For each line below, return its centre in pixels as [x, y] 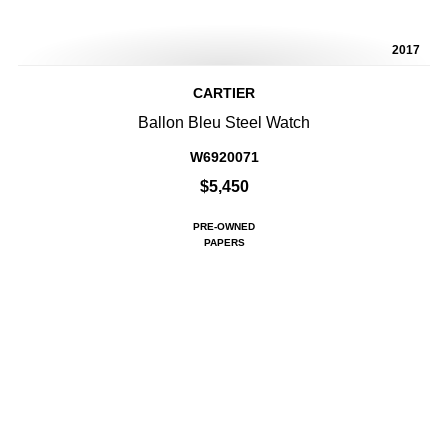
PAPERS [224, 243]
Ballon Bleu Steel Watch [224, 123]
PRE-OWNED [224, 227]
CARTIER [224, 93]
